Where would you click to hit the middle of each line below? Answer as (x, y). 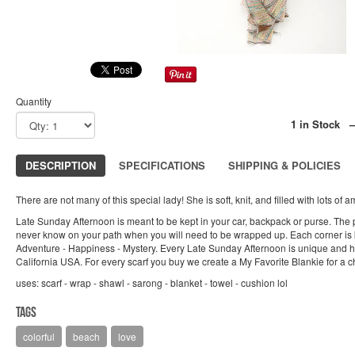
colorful (39, 336)
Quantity (34, 101)
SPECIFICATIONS (162, 165)
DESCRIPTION (61, 165)
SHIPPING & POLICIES (284, 165)
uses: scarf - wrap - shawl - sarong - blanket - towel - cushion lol (152, 282)
